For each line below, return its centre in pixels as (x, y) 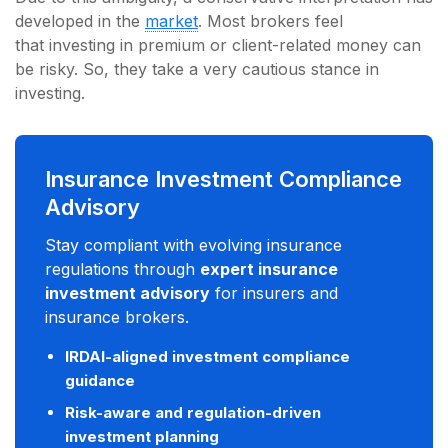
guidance (100, 380)
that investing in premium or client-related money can (218, 44)
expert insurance (269, 268)
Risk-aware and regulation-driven (193, 412)
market (171, 20)
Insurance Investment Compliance (223, 178)
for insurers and (274, 292)
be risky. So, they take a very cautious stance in (197, 68)
